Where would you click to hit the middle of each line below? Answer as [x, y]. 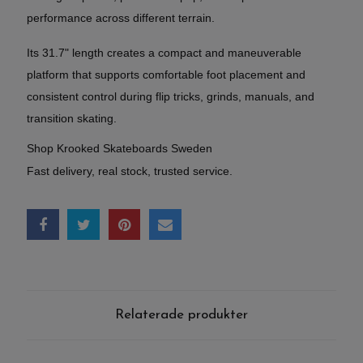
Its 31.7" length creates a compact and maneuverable [164, 53]
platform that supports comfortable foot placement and [166, 75]
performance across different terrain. [121, 18]
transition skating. [72, 119]
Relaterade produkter [181, 315]
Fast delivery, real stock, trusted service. [130, 171]
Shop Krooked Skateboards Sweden [120, 149]
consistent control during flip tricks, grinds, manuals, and [171, 97]
